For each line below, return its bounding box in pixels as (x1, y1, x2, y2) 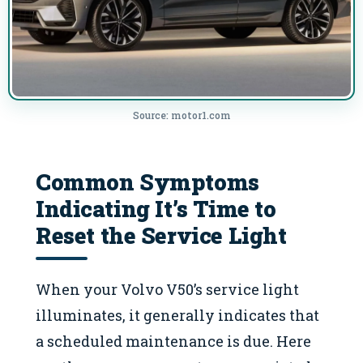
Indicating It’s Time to (36, 193, 276, 223)
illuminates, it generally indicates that (36, 305, 319, 326)
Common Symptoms (36, 166, 259, 196)
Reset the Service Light (36, 220, 287, 250)
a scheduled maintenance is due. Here (36, 331, 311, 352)
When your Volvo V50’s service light (36, 280, 299, 300)
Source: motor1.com (132, 109, 231, 122)
